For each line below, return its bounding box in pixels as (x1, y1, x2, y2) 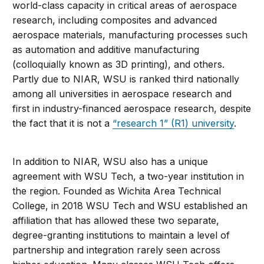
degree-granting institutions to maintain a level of (12, 229, 230, 242)
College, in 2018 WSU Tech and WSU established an (12, 200, 248, 212)
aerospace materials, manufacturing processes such (12, 29, 248, 41)
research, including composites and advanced (12, 14, 217, 27)
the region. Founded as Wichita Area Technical (12, 185, 222, 197)
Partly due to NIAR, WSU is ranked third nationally (12, 73, 240, 85)
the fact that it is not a (12, 117, 113, 130)
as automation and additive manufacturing (12, 44, 200, 56)
